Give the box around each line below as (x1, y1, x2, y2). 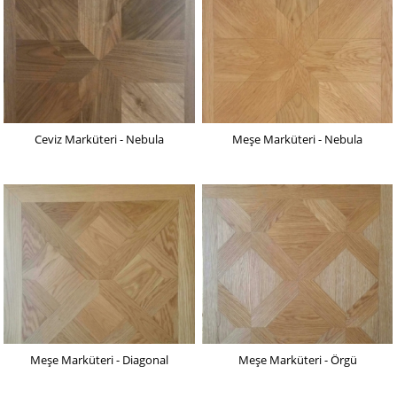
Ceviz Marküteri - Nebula (34, 131, 164, 148)
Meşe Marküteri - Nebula (232, 131, 363, 148)
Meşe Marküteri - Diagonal (29, 352, 168, 369)
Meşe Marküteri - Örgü (237, 352, 357, 369)
